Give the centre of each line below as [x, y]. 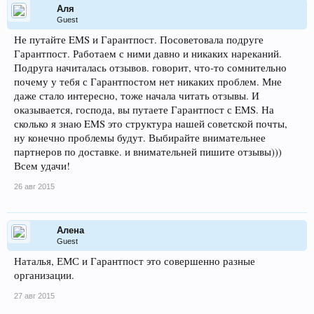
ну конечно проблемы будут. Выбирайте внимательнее [140, 138]
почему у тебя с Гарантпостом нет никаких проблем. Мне [148, 82]
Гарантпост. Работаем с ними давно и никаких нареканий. [148, 54]
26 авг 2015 [34, 186]
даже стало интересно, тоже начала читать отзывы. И [137, 96]
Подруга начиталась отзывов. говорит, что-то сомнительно [150, 68]
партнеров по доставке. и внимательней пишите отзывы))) [148, 152]
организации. [44, 275]
